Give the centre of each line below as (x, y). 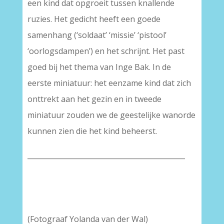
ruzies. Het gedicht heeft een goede (94, 19)
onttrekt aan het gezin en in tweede (94, 99)
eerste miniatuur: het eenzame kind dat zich (109, 83)
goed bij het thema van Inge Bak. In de (99, 67)
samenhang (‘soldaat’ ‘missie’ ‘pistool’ (97, 35)
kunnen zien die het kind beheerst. (92, 131)
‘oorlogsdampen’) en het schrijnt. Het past (106, 51)
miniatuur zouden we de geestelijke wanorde (111, 115)
